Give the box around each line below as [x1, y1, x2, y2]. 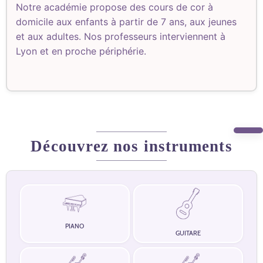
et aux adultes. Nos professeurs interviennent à [16, 31, 225, 43]
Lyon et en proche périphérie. [16, 45, 146, 58]
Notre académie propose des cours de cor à [16, 1, 213, 14]
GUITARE [175, 229, 201, 238]
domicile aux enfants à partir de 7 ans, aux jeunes [16, 16, 237, 28]
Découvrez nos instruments [31, 137, 232, 156]
